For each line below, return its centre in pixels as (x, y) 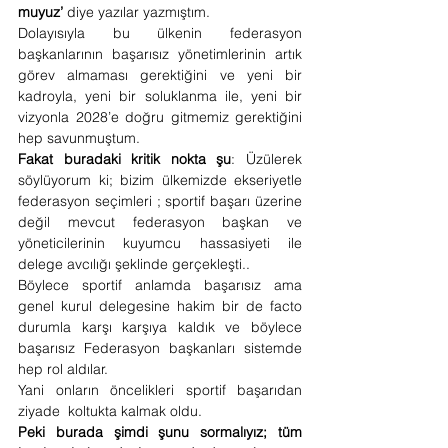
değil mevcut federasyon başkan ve (160, 222)
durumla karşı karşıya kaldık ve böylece (160, 327)
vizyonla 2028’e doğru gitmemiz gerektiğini (160, 117)
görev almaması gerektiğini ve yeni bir (160, 75)
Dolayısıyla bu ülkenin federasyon (160, 33)
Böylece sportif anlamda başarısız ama (160, 285)
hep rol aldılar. (65, 369)
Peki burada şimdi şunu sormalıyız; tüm (160, 432)
